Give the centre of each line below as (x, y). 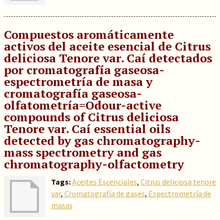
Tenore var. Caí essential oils (87, 129)
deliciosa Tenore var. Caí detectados (108, 58)
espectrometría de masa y (78, 82)
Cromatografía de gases (104, 193)
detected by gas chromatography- (102, 140)
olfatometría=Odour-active (82, 105)
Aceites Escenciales (104, 182)
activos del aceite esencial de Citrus (107, 46)
